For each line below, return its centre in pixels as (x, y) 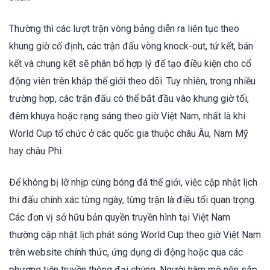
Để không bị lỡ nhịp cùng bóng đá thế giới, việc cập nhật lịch (133, 183)
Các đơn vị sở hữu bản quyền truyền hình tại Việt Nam (120, 218)
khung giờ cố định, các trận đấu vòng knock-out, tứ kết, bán (131, 46)
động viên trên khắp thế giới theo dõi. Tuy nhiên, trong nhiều (132, 81)
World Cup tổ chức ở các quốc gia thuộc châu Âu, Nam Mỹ (129, 133)
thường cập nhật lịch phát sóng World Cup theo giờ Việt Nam (135, 235)
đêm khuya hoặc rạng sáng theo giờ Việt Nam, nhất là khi (127, 116)
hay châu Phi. (36, 151)
